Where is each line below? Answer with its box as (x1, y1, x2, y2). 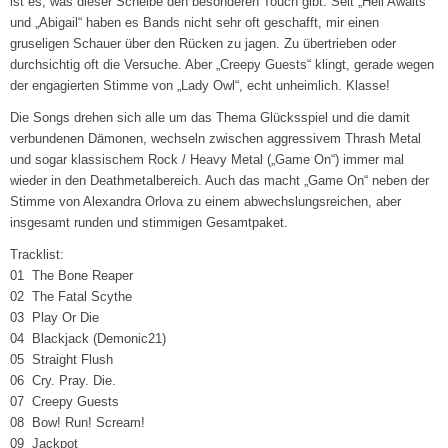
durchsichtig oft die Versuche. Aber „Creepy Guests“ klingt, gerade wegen (10, 57, 435, 73)
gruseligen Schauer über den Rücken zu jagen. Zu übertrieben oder (10, 36, 397, 52)
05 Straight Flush (10, 352, 114, 368)
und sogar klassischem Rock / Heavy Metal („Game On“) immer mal (10, 152, 405, 168)
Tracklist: (10, 247, 65, 263)
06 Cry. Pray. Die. (10, 373, 117, 389)
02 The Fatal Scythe (10, 289, 133, 305)
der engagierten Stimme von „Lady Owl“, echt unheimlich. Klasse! (10, 78, 391, 94)
